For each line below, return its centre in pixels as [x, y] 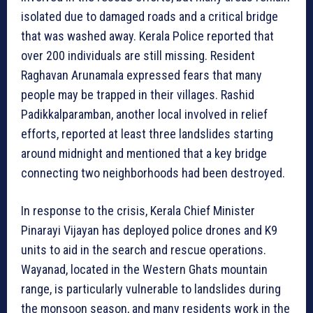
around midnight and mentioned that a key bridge [144, 154]
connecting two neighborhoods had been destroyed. [153, 173]
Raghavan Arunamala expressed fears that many [141, 75]
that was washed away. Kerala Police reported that [147, 36]
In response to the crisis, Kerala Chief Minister [138, 211]
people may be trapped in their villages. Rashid [138, 95]
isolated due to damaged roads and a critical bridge [150, 17]
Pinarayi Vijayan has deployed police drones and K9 [149, 231]
